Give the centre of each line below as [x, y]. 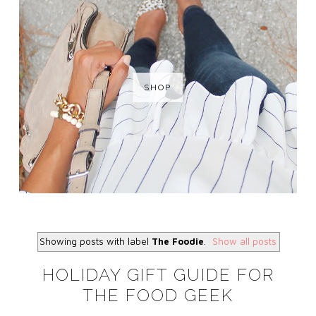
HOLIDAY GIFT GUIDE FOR [158, 274]
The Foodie [177, 241]
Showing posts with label [95, 241]
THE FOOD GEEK [158, 295]
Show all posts [245, 241]
